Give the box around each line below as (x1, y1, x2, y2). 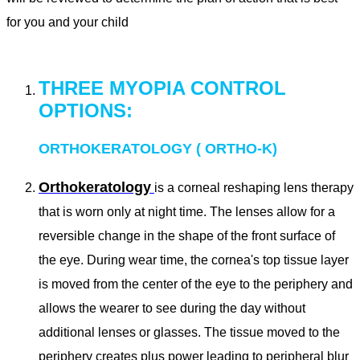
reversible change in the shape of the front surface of (39, 229, 335, 243)
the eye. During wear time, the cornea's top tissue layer (39, 253, 349, 268)
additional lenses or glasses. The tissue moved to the (39, 325, 340, 340)
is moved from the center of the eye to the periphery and (39, 277, 353, 292)
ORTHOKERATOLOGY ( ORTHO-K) (39, 141, 277, 157)
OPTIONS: (39, 100, 133, 122)
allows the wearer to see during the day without (39, 301, 305, 316)
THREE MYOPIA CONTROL (39, 77, 286, 100)
